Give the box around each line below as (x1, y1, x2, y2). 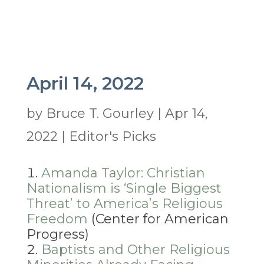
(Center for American (87, 211, 229, 227)
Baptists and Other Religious (41, 242, 230, 258)
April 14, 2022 (26, 72, 144, 95)
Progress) (26, 226, 89, 243)
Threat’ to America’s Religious (26, 196, 223, 212)
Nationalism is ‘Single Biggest (26, 180, 222, 197)
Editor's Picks (68, 128, 156, 145)
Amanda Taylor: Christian (41, 165, 205, 181)
